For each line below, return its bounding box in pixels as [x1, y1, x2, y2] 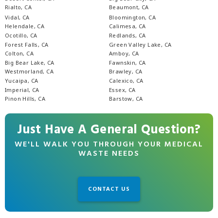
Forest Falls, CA [5, 40, 49, 48]
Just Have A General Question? [17, 120, 201, 140]
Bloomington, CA [109, 13, 156, 21]
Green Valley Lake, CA [109, 40, 172, 48]
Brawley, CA [109, 68, 143, 75]
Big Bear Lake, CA [5, 58, 54, 66]
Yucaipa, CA [5, 77, 38, 85]
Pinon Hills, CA [5, 95, 45, 103]
